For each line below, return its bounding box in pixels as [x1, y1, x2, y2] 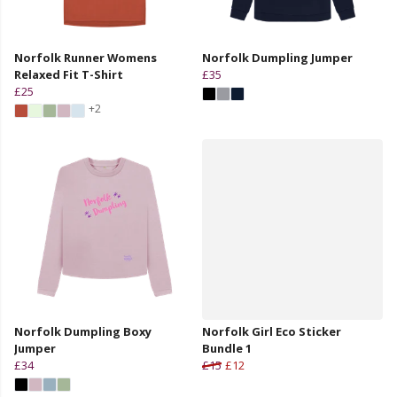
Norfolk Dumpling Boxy [14, 323, 152, 339]
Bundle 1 [202, 339, 252, 356]
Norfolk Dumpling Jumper [202, 49, 353, 66]
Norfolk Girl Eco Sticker [202, 323, 341, 339]
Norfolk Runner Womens [14, 49, 157, 66]
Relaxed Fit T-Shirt [14, 66, 123, 82]
